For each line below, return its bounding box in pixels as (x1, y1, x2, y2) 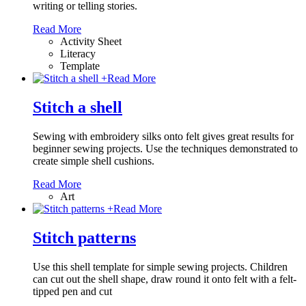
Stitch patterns (33, 228, 136, 247)
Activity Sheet (60, 36, 122, 48)
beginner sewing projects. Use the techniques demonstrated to (33, 143, 298, 154)
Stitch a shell (33, 98, 122, 117)
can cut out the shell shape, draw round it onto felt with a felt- (33, 273, 296, 285)
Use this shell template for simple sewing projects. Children (33, 260, 288, 273)
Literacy (60, 48, 96, 60)
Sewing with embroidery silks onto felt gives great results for (33, 130, 294, 142)
